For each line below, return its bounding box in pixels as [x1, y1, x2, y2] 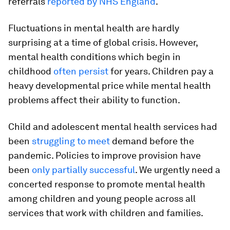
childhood [8, 66, 53, 76]
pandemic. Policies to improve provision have [8, 150, 201, 161]
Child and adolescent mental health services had [8, 121, 217, 132]
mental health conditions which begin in [8, 51, 181, 62]
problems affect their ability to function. [8, 94, 180, 105]
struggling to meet [32, 136, 110, 146]
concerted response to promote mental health [8, 179, 205, 189]
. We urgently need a [135, 164, 220, 175]
